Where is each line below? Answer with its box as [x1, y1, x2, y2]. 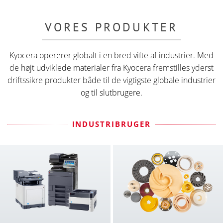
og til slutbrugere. [81, 87, 142, 98]
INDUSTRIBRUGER [72, 119, 151, 129]
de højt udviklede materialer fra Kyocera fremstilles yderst [9, 62, 214, 73]
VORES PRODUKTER [45, 19, 178, 35]
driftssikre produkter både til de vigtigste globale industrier [7, 75, 216, 86]
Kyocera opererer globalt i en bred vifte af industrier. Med [9, 50, 214, 61]
